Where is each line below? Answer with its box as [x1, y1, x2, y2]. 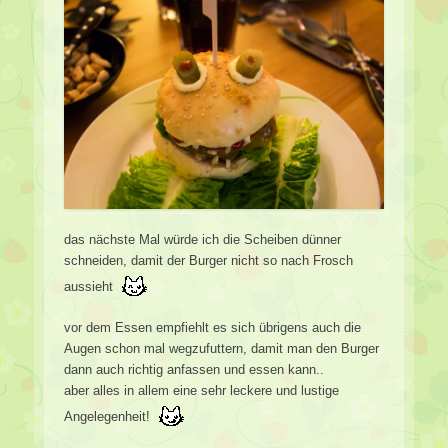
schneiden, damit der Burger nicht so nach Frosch [64, 252, 353, 268]
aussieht [64, 278, 117, 294]
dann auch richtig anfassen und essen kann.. [64, 361, 324, 377]
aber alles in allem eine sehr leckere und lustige [64, 382, 339, 398]
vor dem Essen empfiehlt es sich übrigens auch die [64, 319, 361, 335]
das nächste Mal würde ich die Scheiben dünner [64, 231, 341, 247]
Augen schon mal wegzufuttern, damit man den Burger [64, 340, 379, 356]
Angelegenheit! [64, 408, 154, 424]
